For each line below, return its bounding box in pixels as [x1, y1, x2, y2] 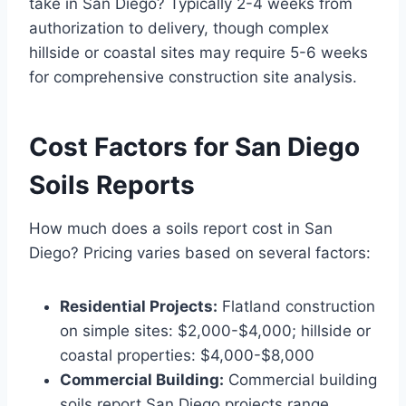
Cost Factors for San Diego [29, 131, 360, 163]
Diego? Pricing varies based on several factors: [29, 244, 371, 263]
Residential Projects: [60, 297, 217, 316]
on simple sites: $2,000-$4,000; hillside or [60, 322, 371, 341]
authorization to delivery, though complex [29, 19, 329, 38]
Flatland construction [217, 297, 375, 316]
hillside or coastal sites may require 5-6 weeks [29, 43, 368, 63]
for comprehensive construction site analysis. [29, 68, 357, 87]
